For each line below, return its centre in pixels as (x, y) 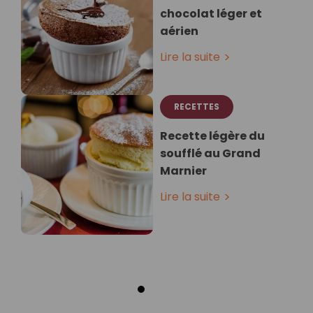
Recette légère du (212, 136)
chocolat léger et (211, 14)
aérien (179, 31)
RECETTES (197, 107)
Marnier (183, 171)
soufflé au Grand (210, 154)
